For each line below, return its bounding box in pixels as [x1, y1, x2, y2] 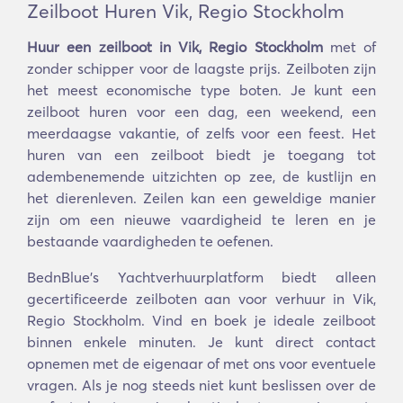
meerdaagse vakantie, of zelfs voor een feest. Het [27, 124, 376, 142]
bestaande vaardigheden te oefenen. [27, 232, 273, 250]
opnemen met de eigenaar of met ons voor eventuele [27, 354, 376, 372]
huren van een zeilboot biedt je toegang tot [27, 146, 376, 164]
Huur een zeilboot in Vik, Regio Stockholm [27, 38, 323, 56]
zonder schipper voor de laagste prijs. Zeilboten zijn [27, 59, 376, 77]
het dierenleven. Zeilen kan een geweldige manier [27, 189, 376, 207]
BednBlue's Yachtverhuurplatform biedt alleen [27, 268, 376, 286]
